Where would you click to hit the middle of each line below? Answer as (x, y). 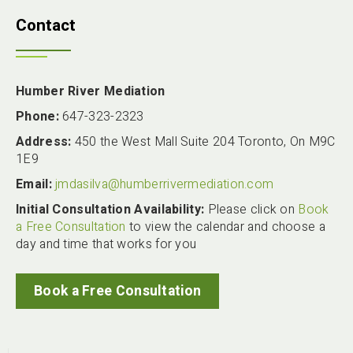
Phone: (37, 117)
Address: (44, 142)
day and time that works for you (106, 245)
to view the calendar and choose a (225, 227)
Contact (46, 26)
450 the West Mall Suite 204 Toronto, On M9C (203, 142)
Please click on (251, 210)
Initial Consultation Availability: (110, 210)
